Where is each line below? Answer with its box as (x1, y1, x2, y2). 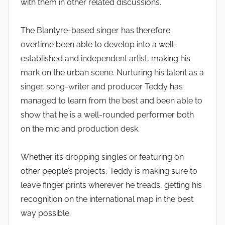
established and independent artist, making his (21, 54, 190, 64)
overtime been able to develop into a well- (21, 40, 177, 50)
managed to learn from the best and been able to (21, 96, 202, 106)
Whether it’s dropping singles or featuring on (21, 152, 184, 162)
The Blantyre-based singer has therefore (21, 26, 170, 36)
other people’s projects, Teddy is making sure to (21, 166, 197, 176)
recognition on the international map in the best (21, 194, 193, 204)
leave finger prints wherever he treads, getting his (21, 180, 202, 190)
